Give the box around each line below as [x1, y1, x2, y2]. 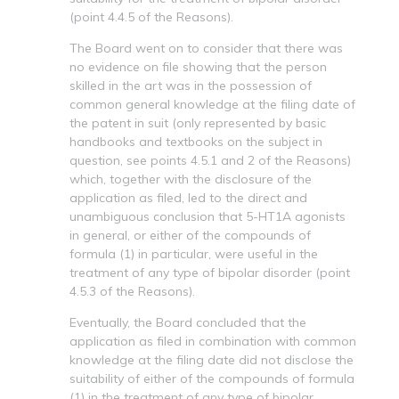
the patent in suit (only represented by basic [69, 114, 326, 131]
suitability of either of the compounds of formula [69, 370, 354, 387]
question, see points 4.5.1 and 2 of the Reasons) [69, 151, 351, 168]
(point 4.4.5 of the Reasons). [69, 8, 233, 25]
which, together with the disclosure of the [69, 170, 312, 187]
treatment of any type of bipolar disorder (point [69, 264, 350, 281]
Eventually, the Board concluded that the [69, 313, 306, 330]
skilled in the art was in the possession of [69, 77, 312, 94]
